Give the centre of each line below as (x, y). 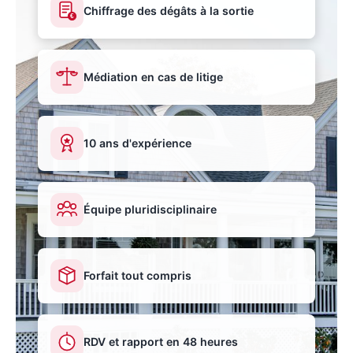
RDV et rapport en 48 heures (161, 342)
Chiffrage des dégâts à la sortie (169, 11)
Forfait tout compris (137, 276)
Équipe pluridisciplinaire (150, 210)
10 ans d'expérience (137, 143)
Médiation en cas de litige (153, 77)
